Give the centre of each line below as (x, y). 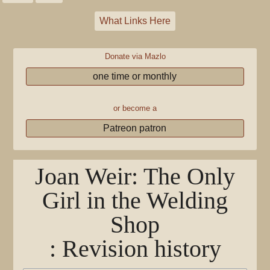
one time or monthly (135, 76)
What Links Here (135, 21)
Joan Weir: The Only (135, 176)
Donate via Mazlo (135, 56)
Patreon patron (135, 128)
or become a (135, 108)
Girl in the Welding (135, 200)
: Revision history (135, 249)
